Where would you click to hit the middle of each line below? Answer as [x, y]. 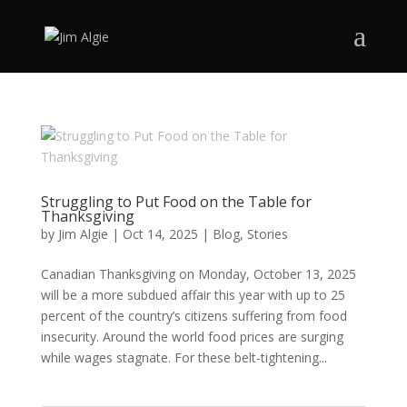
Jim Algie [83, 234]
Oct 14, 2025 [160, 234]
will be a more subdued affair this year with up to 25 [193, 295]
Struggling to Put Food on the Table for [176, 202]
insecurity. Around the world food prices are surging [192, 337]
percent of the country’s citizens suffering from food [194, 316]
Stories [267, 234]
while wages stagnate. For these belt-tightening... [184, 357]
